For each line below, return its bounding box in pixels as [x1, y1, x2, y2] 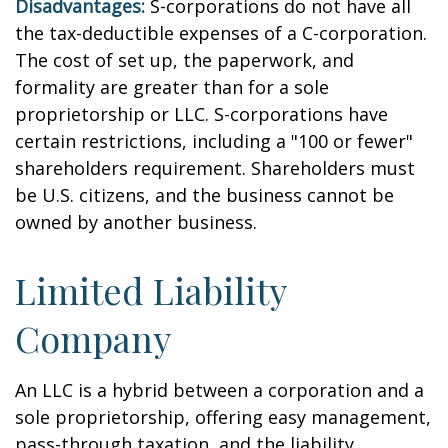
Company [15, 314, 171, 362]
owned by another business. [15, 210, 257, 234]
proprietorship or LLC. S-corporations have [15, 102, 388, 126]
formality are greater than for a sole [15, 75, 329, 99]
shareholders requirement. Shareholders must [15, 156, 415, 180]
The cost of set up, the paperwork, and [15, 48, 354, 72]
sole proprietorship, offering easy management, [15, 405, 431, 429]
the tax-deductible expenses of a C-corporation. [15, 21, 427, 45]
